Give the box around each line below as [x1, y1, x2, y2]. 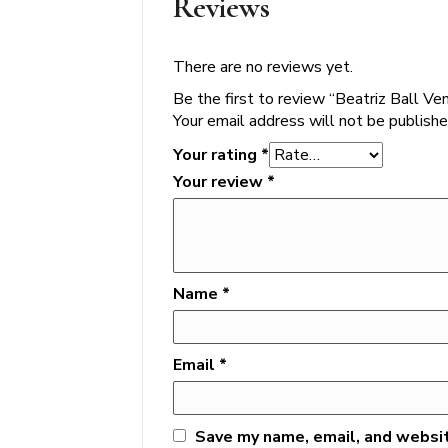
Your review [173, 171, 267, 193]
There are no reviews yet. [173, 56, 353, 78]
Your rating [173, 144, 261, 166]
